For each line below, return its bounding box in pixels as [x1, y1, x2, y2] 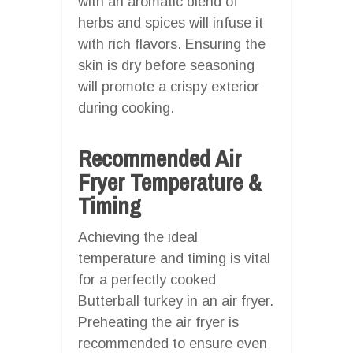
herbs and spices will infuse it [78, 14, 263, 31]
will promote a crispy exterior [78, 78, 259, 95]
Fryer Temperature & [78, 165, 261, 198]
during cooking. [78, 99, 174, 116]
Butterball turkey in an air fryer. [78, 292, 273, 309]
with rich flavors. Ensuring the [78, 35, 266, 52]
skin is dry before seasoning [78, 57, 255, 73]
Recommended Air [78, 142, 241, 174]
